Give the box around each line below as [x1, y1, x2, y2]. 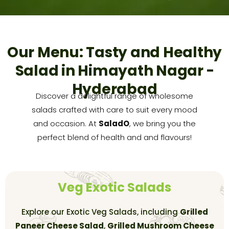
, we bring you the [129, 118, 196, 129]
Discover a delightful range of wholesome [36, 90, 193, 101]
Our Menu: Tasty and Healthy [7, 42, 222, 62]
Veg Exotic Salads [58, 178, 171, 196]
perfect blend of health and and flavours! [37, 131, 192, 143]
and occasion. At [33, 118, 99, 129]
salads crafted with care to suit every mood [32, 104, 197, 115]
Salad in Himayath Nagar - [15, 60, 214, 81]
